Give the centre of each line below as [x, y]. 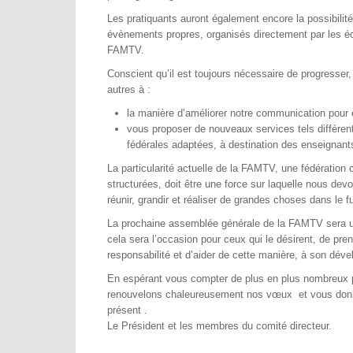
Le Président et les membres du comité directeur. [219, 325]
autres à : [129, 89]
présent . [127, 310]
